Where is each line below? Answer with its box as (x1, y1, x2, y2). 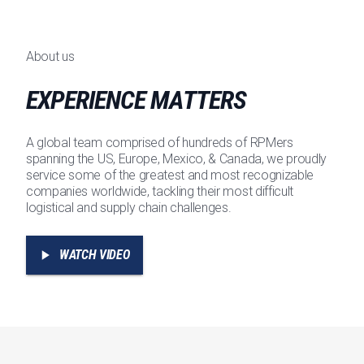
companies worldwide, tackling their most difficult (26, 184, 293, 200)
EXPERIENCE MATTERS (26, 84, 246, 116)
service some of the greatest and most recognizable (26, 167, 314, 184)
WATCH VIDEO (59, 247, 130, 263)
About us (26, 49, 75, 65)
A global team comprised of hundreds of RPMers (26, 135, 293, 151)
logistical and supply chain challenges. (26, 200, 232, 216)
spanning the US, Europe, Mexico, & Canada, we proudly (26, 151, 327, 167)
